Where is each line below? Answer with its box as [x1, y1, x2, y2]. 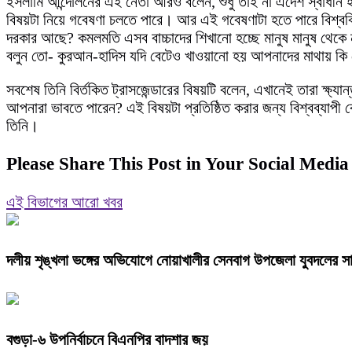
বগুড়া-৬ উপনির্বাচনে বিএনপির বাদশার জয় [6, 330, 208, 348]
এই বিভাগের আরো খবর [6, 192, 123, 211]
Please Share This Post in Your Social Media [6, 153, 349, 174]
